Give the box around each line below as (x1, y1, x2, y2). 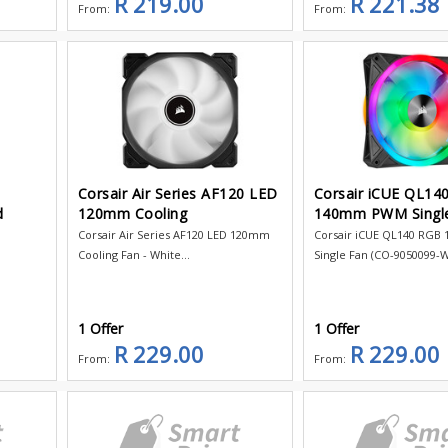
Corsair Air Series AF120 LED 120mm (77, 226, 270, 242)
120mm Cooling (77, 203, 187, 223)
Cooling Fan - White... (77, 246, 190, 262)
